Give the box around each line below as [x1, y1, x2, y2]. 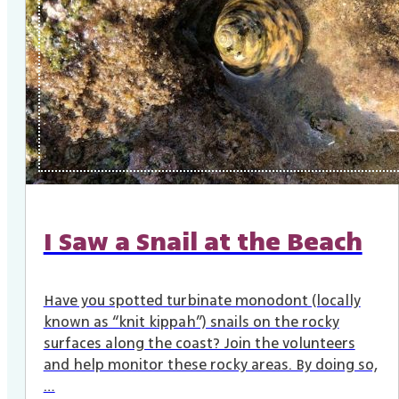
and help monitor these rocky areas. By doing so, [43, 354, 378, 377]
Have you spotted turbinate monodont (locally [43, 290, 361, 313]
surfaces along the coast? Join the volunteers [43, 333, 355, 355]
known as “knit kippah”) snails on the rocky [43, 312, 339, 334]
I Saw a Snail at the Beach [43, 224, 362, 262]
